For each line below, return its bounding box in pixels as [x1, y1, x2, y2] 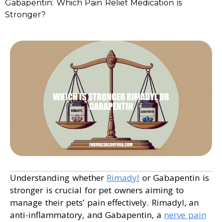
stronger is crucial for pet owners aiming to [10, 184, 184, 196]
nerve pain [164, 209, 206, 221]
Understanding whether [10, 172, 107, 184]
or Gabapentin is [139, 172, 209, 184]
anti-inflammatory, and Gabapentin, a [10, 209, 164, 221]
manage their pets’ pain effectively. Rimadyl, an [10, 197, 199, 209]
